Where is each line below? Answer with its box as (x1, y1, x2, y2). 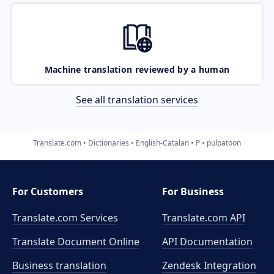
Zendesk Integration (162, 259, 257, 272)
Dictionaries (88, 137, 129, 148)
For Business (162, 185, 224, 198)
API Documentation (162, 235, 253, 248)
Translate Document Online (12, 235, 139, 248)
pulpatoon (207, 137, 241, 148)
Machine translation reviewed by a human (44, 63, 230, 75)
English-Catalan (136, 137, 189, 148)
